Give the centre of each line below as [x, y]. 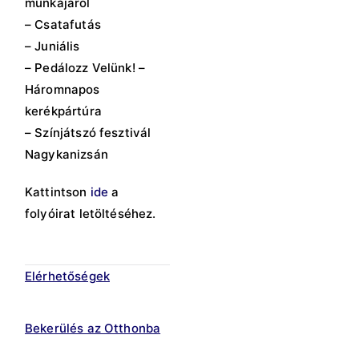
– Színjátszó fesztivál [88, 133]
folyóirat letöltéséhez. [91, 214]
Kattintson [58, 192]
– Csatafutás [63, 25]
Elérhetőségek [67, 276]
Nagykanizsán [67, 155]
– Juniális [52, 46]
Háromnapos [63, 90]
